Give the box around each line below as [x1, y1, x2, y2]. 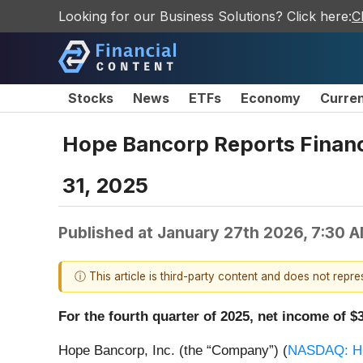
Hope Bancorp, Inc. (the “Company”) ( [58, 343, 288, 359]
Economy [241, 90, 301, 106]
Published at [58, 222, 157, 242]
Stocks [68, 90, 113, 106]
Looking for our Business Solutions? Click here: [58, 8, 352, 24]
